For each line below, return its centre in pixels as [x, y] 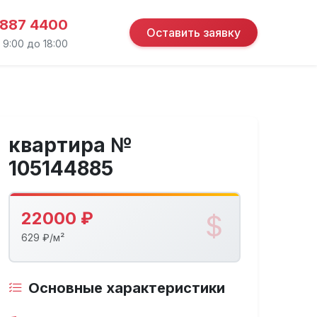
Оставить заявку [194, 33]
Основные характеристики [127, 288]
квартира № [70, 145]
